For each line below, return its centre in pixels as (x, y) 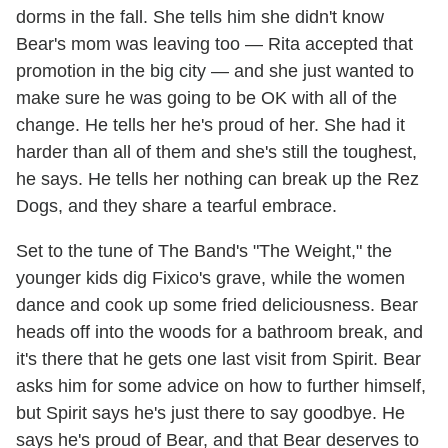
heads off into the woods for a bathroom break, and (219, 331)
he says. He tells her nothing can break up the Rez (217, 178)
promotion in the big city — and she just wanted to (215, 70)
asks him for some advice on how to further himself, (221, 385)
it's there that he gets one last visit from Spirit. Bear (218, 358)
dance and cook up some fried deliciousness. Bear (217, 304)
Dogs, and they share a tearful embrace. (176, 205)
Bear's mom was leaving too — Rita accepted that (214, 43)
